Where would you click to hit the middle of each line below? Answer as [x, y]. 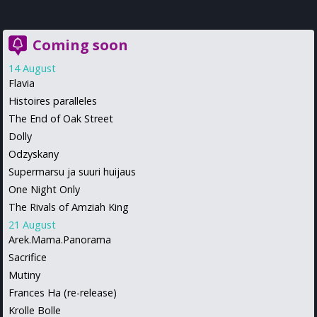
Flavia [22, 83]
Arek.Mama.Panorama [60, 239]
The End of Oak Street [61, 118]
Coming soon [80, 45]
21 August [32, 224]
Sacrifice [28, 257]
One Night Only [44, 189]
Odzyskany [34, 154]
